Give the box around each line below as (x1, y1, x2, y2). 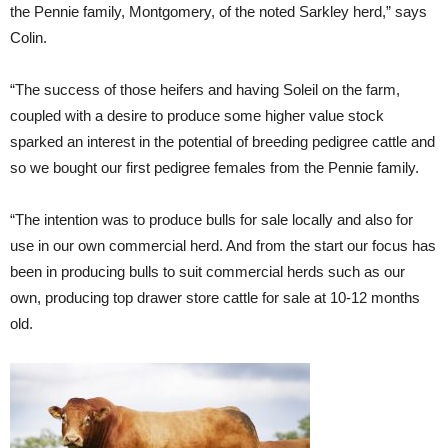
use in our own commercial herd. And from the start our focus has (10, 236, 436, 254)
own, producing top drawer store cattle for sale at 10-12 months (10, 288, 420, 306)
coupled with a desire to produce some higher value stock (10, 106, 384, 124)
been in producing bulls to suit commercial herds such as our (10, 262, 405, 280)
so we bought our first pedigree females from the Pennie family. (10, 158, 419, 176)
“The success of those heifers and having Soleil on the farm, (10, 80, 400, 98)
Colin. (10, 28, 47, 46)
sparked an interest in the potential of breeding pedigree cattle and (10, 132, 435, 150)
